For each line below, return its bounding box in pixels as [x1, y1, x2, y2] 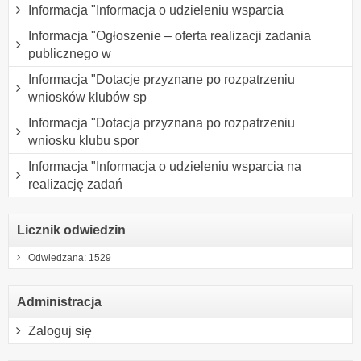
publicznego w [28, 46, 111, 60]
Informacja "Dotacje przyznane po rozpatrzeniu [28, 72, 295, 86]
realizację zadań [28, 176, 122, 191]
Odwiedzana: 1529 [28, 251, 111, 263]
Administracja [17, 294, 102, 309]
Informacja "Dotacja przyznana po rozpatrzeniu [28, 115, 295, 130]
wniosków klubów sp [28, 89, 147, 104]
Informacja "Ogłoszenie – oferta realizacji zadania [28, 28, 311, 43]
